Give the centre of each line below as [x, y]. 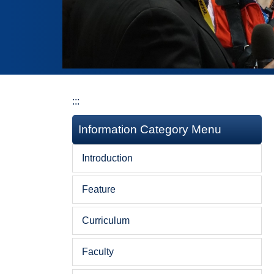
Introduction [107, 158]
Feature [99, 189]
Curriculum [106, 220]
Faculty [98, 251]
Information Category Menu [150, 129]
